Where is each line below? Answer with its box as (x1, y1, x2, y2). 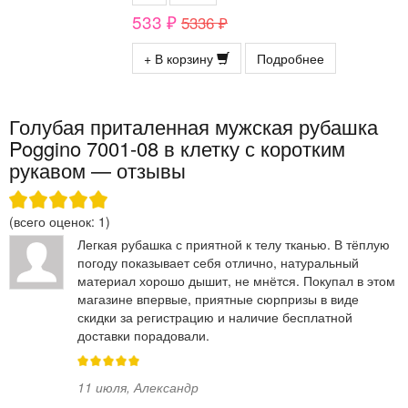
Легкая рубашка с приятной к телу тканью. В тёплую (77, 234, 390, 253)
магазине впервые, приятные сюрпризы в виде (77, 289, 359, 308)
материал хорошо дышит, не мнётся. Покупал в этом (77, 270, 395, 290)
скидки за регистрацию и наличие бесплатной (77, 307, 352, 326)
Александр (134, 377, 199, 396)
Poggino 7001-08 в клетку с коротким (9, 133, 345, 162)
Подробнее (257, 48, 324, 67)
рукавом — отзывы (9, 155, 186, 184)
